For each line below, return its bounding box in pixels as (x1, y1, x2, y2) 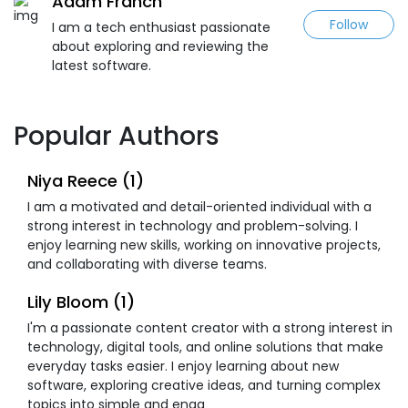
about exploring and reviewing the (52, 36, 269, 56)
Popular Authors (14, 117, 219, 154)
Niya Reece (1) (27, 168, 144, 192)
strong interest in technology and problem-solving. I (27, 216, 358, 235)
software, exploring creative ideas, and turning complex (27, 375, 381, 394)
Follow (330, 15, 368, 34)
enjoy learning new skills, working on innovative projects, (27, 235, 381, 254)
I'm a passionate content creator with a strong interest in (27, 318, 393, 337)
